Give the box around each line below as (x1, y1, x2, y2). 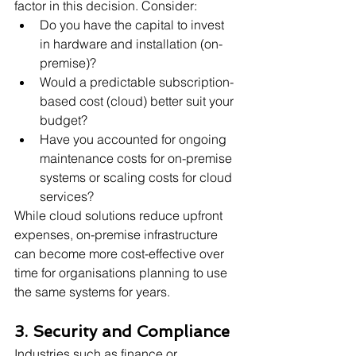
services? (40, 188, 94, 204)
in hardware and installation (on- (40, 35, 222, 52)
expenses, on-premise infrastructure (14, 226, 221, 242)
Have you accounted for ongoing (40, 130, 230, 147)
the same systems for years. (14, 283, 170, 300)
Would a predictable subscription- (40, 73, 234, 90)
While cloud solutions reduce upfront (14, 207, 226, 223)
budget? (40, 111, 87, 128)
